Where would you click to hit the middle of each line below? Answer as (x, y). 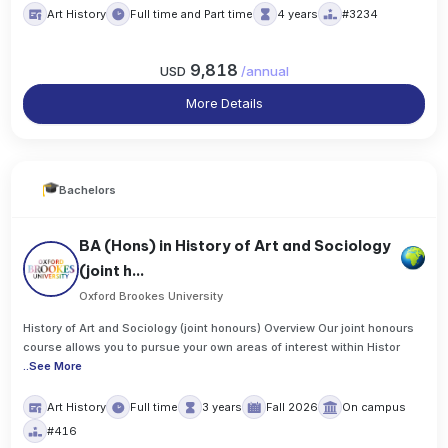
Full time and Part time (192, 14)
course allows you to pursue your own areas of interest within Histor (212, 347)
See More (56, 366)
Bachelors (88, 189)
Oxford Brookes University (151, 295)
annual (267, 70)
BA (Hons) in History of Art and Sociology (235, 245)
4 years (298, 14)
